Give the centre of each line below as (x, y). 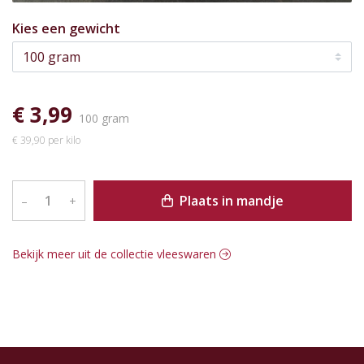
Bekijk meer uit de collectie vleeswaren (116, 254)
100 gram (104, 119)
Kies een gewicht (95, 29)
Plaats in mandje (230, 201)
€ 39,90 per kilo (46, 141)
